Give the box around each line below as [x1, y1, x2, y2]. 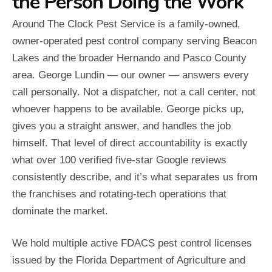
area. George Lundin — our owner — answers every [12, 69, 249, 81]
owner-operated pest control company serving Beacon [12, 35, 257, 47]
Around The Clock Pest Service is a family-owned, [12, 18, 240, 30]
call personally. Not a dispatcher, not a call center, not [12, 86, 256, 98]
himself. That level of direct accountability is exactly [12, 137, 248, 149]
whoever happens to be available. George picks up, [12, 103, 244, 115]
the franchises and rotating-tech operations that [12, 188, 226, 200]
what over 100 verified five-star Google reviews [12, 154, 226, 166]
